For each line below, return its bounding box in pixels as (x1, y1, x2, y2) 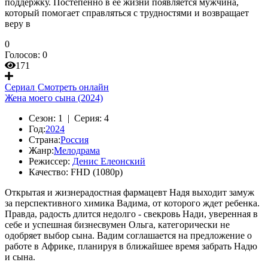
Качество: (29, 167, 68, 177)
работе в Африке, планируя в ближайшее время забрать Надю (5, 241, 257, 251)
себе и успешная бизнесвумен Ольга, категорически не (5, 220, 230, 230)
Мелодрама (54, 145, 100, 156)
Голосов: (5, 50, 42, 60)
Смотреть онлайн (38, 82, 109, 92)
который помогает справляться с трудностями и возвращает (5, 8, 249, 18)
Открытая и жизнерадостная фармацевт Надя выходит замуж (5, 187, 254, 197)
